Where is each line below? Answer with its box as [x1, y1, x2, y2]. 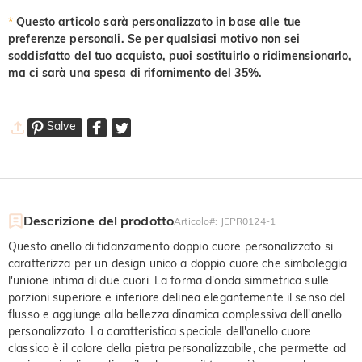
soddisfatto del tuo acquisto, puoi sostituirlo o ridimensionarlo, [8, 48, 352, 63]
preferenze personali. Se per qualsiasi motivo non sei [8, 31, 300, 46]
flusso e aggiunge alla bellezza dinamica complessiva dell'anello [8, 306, 343, 322]
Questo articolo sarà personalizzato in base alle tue [16, 14, 301, 29]
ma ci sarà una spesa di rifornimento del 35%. [8, 65, 262, 80]
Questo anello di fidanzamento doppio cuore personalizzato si [8, 238, 333, 254]
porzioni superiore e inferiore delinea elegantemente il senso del [8, 289, 346, 305]
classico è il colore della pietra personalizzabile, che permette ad [8, 340, 346, 356]
